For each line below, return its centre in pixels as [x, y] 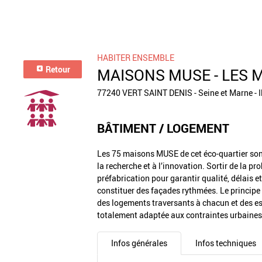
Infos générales [139, 243]
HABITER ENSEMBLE [136, 57]
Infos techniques [225, 243]
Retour [57, 69]
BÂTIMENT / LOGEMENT [163, 128]
